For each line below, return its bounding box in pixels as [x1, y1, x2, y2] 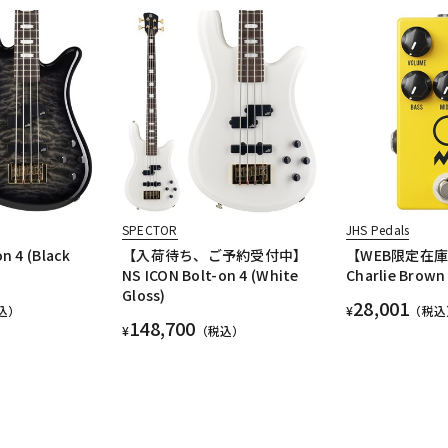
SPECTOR [121, 221, 178, 239]
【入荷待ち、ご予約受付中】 [121, 245, 308, 266]
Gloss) [121, 285, 166, 306]
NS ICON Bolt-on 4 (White [121, 265, 299, 286]
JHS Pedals [345, 221, 410, 239]
